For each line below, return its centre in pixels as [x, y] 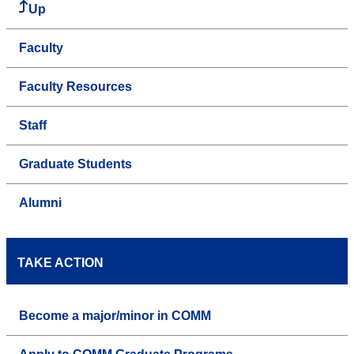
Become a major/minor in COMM [115, 316]
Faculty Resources [75, 87]
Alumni [40, 203]
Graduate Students [75, 164]
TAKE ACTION [60, 263]
